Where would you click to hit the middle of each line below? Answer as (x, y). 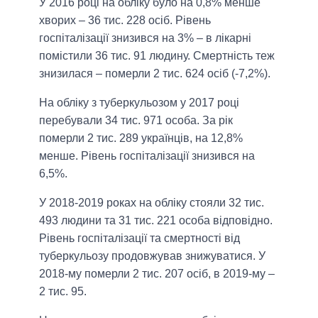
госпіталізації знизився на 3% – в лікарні (145, 38)
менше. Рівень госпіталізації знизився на (147, 155)
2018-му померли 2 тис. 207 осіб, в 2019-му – (157, 273)
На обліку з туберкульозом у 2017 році (139, 102)
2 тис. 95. (63, 291)
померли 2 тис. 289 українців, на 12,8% (141, 138)
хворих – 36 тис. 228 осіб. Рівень (125, 20)
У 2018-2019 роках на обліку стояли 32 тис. (152, 202)
